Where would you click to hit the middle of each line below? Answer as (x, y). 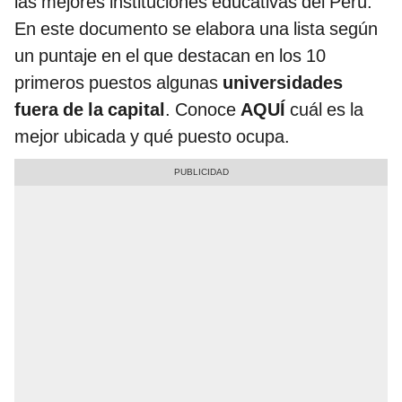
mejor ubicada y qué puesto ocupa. (152, 137)
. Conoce (203, 110)
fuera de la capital (90, 110)
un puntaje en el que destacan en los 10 (170, 56)
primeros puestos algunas (118, 83)
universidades (283, 83)
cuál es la (324, 110)
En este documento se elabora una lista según (196, 29)
